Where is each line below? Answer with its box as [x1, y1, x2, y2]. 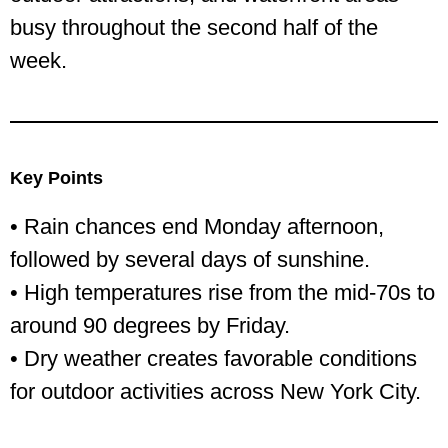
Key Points [10, 168, 103, 189]
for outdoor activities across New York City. [10, 379, 421, 405]
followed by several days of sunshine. [10, 247, 370, 273]
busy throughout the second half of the [10, 15, 378, 41]
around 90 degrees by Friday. [10, 313, 290, 339]
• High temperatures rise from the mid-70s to [10, 280, 435, 306]
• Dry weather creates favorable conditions [10, 346, 417, 372]
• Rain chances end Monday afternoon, [10, 214, 384, 240]
